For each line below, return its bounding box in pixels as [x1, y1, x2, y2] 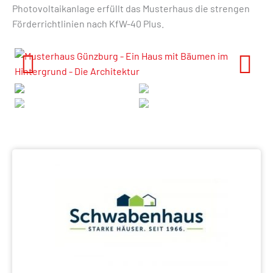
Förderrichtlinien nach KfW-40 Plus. [12, 18, 164, 29]
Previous [21, 79, 58, 90]
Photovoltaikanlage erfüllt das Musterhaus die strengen [12, 2, 250, 14]
